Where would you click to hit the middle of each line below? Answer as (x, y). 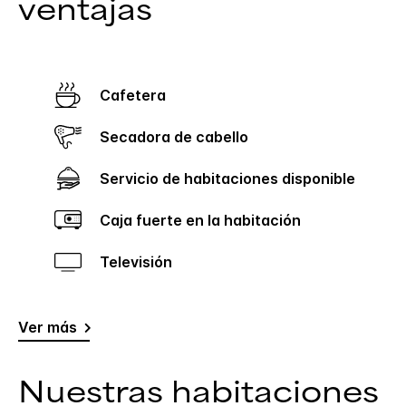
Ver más (48, 328)
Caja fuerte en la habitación (206, 221)
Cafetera (138, 96)
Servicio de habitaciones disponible (232, 179)
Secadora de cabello (179, 137)
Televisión (140, 262)
